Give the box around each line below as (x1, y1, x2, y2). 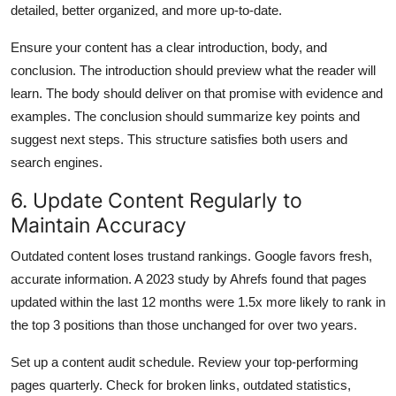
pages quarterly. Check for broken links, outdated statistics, (11, 377, 351, 392)
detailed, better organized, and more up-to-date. (11, 2, 282, 18)
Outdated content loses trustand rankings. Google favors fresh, (11, 247, 372, 263)
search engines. (11, 154, 103, 170)
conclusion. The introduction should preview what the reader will (11, 62, 376, 78)
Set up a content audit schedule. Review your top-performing (11, 354, 358, 369)
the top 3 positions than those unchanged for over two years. (11, 316, 357, 332)
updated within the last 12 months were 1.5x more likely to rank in (11, 293, 385, 309)
